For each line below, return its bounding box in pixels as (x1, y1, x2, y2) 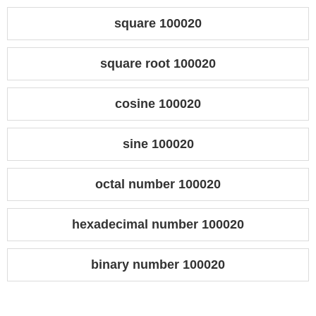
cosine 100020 (115, 97, 201, 111)
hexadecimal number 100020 (72, 217, 244, 232)
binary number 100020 (91, 257, 225, 272)
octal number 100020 (95, 177, 221, 192)
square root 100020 (100, 56, 216, 71)
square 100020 (114, 16, 202, 31)
